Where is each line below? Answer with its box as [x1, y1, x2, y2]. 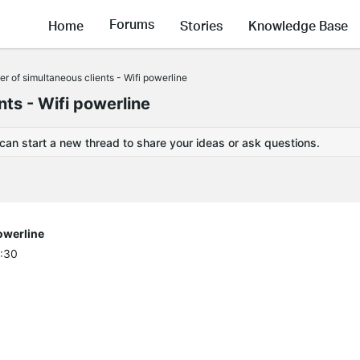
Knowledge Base [248, 16, 348, 34]
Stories [180, 16, 223, 34]
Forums [109, 15, 154, 33]
